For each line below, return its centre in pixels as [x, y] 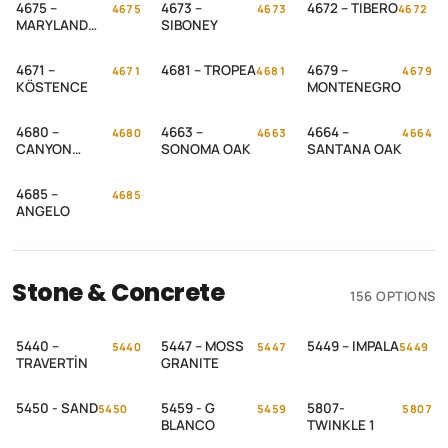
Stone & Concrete [118, 292]
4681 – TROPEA [209, 70]
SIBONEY [190, 25]
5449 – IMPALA [352, 346]
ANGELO [43, 211]
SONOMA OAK [206, 149]
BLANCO [188, 425]
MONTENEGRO [353, 87]
